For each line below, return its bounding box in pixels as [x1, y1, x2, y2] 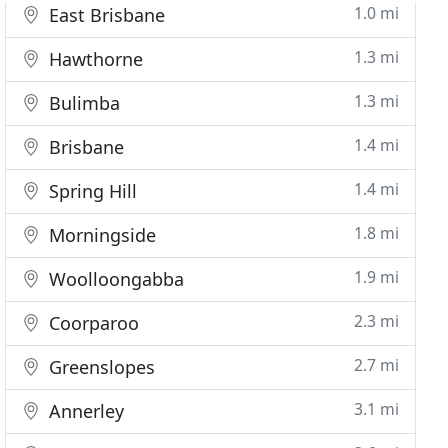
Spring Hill [44, 179, 138, 203]
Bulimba [44, 91, 121, 115]
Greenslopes [44, 355, 156, 379]
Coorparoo [44, 311, 140, 335]
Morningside [44, 223, 157, 247]
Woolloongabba [44, 267, 185, 291]
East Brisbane [44, 3, 166, 27]
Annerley [44, 399, 125, 423]
